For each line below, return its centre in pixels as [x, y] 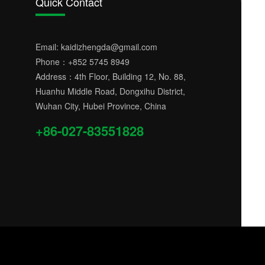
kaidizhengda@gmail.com [109, 47]
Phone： [51, 62]
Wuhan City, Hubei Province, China [101, 106]
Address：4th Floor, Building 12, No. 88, [110, 76]
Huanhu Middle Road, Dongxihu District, [110, 91]
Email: [48, 47]
